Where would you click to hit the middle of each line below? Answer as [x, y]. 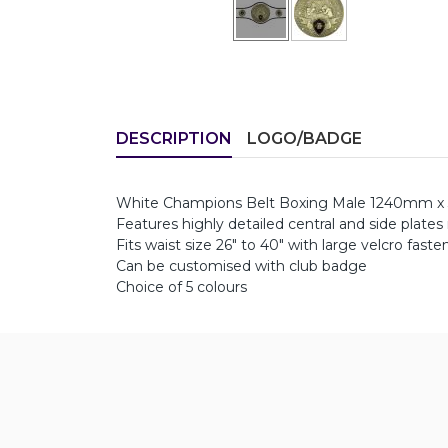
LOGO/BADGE [304, 138]
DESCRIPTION [174, 138]
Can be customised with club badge [241, 266]
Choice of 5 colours [181, 287]
